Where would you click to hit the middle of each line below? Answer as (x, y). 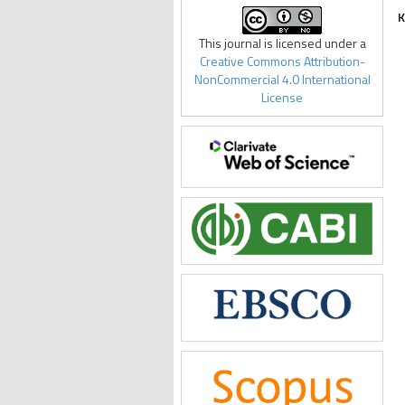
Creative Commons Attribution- (282, 61)
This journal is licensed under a (282, 43)
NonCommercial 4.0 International (282, 80)
